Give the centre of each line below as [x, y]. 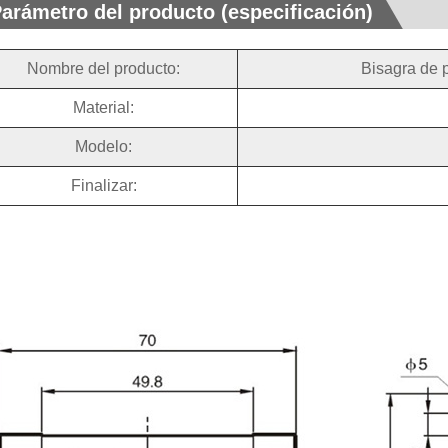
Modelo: [104, 147]
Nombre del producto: [104, 69]
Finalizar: [103, 186]
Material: [104, 108]
